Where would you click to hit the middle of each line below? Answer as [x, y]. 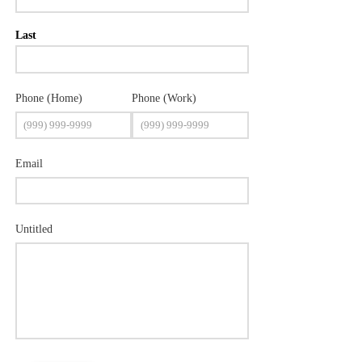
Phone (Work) [164, 98]
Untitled [34, 229]
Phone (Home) [48, 98]
